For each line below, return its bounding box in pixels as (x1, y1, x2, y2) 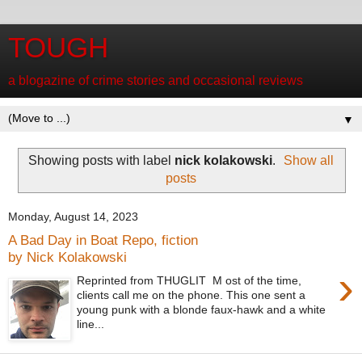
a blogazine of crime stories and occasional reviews (8, 74, 303, 87)
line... (77, 317, 105, 330)
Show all (284, 153, 335, 167)
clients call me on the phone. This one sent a (77, 288, 306, 301)
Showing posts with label (27, 153, 175, 167)
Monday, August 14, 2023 (8, 210, 138, 224)
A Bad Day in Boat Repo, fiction (8, 232, 198, 249)
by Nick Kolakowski (8, 249, 127, 266)
